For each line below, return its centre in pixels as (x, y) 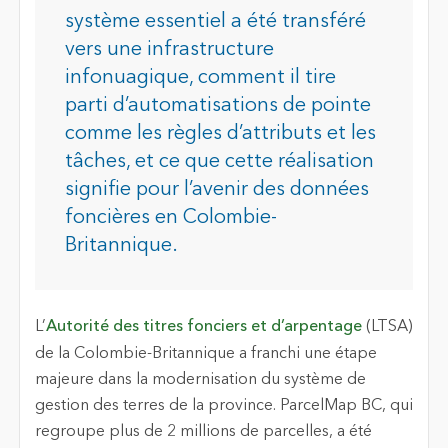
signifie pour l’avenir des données (216, 189)
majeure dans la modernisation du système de (200, 379)
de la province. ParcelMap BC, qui (288, 405)
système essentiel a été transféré (215, 21)
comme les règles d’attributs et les (220, 133)
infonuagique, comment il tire (200, 77)
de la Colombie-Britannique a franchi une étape (205, 353)
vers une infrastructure (169, 49)
